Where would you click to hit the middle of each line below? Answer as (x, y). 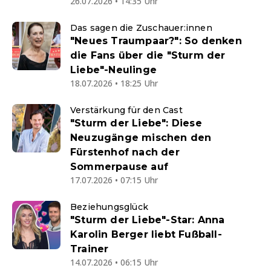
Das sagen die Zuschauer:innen (141, 28)
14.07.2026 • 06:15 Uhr (114, 262)
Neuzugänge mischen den (141, 138)
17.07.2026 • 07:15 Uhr (114, 180)
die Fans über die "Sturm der (148, 55)
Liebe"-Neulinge (113, 70)
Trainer (90, 249)
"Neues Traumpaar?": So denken (156, 41)
